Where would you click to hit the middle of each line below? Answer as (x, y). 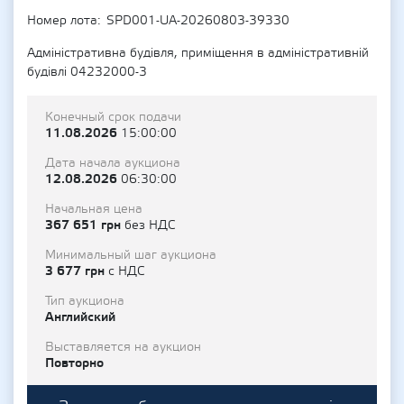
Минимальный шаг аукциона (131, 255)
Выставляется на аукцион (123, 347)
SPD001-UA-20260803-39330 (198, 21)
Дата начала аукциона (113, 163)
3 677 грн (77, 271)
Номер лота (62, 21)
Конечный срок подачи (113, 117)
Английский (80, 317)
